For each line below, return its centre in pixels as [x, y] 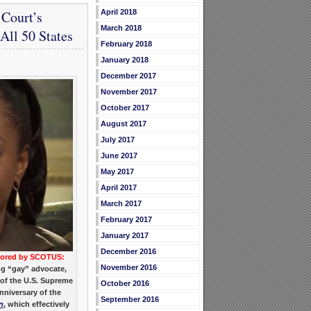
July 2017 [117, 140]
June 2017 [119, 156]
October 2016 [125, 284]
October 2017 [125, 108]
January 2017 [124, 236]
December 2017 [128, 76]
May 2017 [117, 172]
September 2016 [129, 300]
